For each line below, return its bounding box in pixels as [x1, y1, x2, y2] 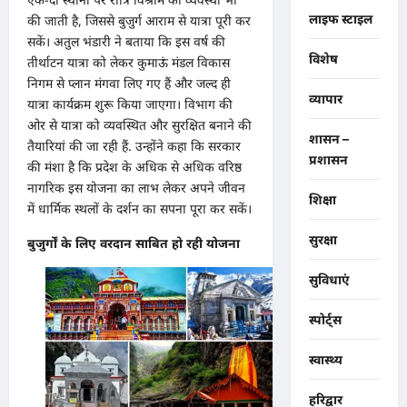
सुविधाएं [308, 272, 350, 288]
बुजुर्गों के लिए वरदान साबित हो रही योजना [27, 233, 240, 252]
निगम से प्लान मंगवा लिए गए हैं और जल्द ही [27, 74, 231, 92]
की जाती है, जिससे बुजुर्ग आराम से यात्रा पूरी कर [27, 11, 251, 29]
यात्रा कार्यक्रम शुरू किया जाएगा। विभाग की [27, 94, 233, 113]
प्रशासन [308, 152, 348, 168]
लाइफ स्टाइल [308, 11, 372, 27]
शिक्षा [308, 192, 336, 208]
